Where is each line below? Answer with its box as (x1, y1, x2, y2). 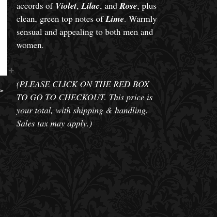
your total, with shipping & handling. (16, 104, 148, 116)
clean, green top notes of (16, 13, 106, 24)
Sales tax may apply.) (16, 117, 92, 129)
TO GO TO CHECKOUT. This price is (16, 91, 153, 103)
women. (16, 39, 44, 50)
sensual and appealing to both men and (16, 26, 153, 37)
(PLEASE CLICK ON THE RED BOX (16, 78, 149, 90)
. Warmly (124, 13, 157, 24)
